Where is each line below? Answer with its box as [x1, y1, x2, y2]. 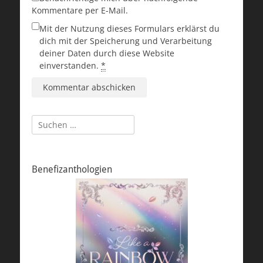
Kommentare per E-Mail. [32, 5, 128, 16]
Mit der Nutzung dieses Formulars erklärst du [39, 23, 220, 35]
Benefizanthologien [32, 164, 112, 176]
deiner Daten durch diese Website [39, 48, 174, 59]
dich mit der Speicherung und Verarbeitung [39, 35, 212, 47]
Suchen [31, 115, 60, 127]
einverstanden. [39, 60, 101, 72]
